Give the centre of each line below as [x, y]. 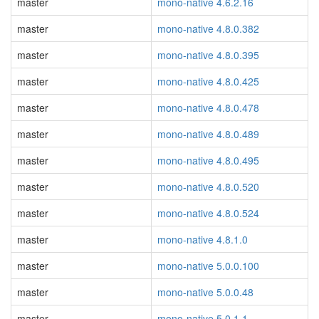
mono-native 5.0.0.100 [208, 266]
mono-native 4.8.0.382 [208, 28]
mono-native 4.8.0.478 [208, 108]
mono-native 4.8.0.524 [208, 213]
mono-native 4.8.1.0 [203, 239]
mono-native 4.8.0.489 [208, 134]
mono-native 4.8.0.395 [208, 55]
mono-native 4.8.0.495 [208, 160]
